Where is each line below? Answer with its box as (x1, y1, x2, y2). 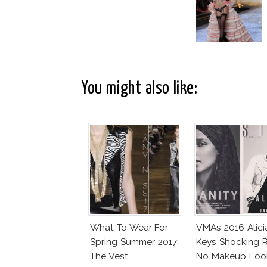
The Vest (90, 250, 128, 262)
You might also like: (82, 79, 198, 97)
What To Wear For (90, 221, 169, 233)
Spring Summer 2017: (90, 235, 179, 247)
